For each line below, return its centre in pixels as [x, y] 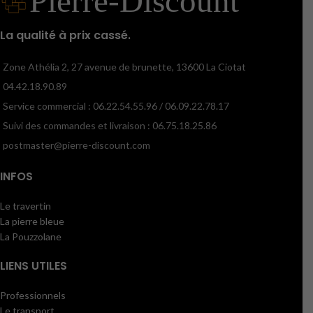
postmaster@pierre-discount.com [77, 145]
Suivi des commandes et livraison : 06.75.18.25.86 [110, 126]
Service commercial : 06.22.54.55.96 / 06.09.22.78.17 [116, 106]
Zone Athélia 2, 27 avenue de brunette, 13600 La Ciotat [124, 67]
